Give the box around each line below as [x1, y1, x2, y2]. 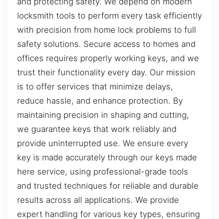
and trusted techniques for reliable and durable [17, 180, 198, 191]
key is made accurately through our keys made [17, 152, 197, 162]
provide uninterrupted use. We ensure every [17, 138, 188, 148]
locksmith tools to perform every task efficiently [17, 10, 202, 21]
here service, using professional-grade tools [17, 166, 188, 176]
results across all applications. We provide [17, 195, 179, 205]
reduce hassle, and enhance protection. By [17, 95, 183, 106]
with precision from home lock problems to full [17, 24, 196, 35]
